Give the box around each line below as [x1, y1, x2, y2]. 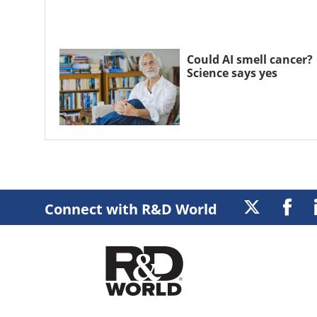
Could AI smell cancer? [186, 51, 313, 67]
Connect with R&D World [45, 199, 217, 219]
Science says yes [186, 64, 277, 81]
